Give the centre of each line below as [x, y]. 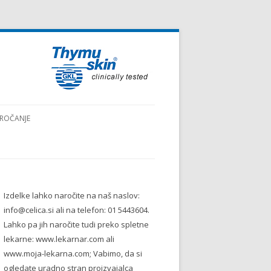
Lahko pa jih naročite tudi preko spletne [76, 224]
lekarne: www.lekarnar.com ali [59, 239]
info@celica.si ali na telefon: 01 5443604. [77, 210]
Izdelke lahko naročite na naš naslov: [72, 195]
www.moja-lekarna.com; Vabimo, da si [73, 253]
